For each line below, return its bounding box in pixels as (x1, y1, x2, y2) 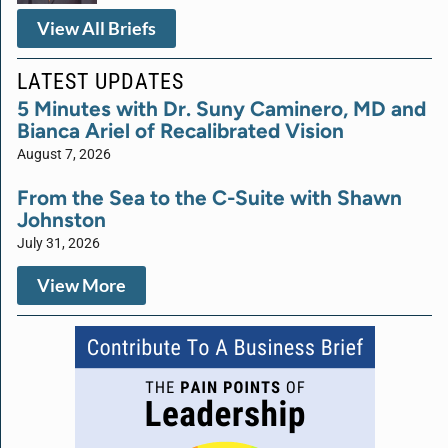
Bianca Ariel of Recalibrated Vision (17, 117, 344, 143)
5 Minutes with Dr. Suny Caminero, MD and (17, 95, 426, 121)
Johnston (17, 206, 106, 232)
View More (37, 274, 126, 296)
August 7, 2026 (17, 145, 111, 163)
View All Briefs (37, 17, 156, 39)
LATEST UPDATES (17, 67, 184, 94)
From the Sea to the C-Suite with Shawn (17, 184, 402, 210)
